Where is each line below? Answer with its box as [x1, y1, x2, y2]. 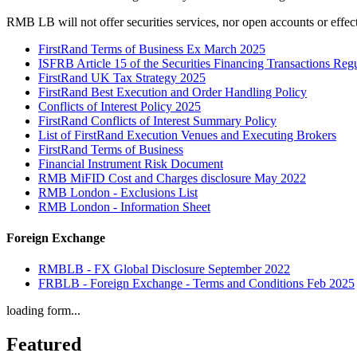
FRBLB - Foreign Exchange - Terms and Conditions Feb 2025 [38, 277, 355, 291]
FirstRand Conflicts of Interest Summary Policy [38, 113, 277, 127]
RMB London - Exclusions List [38, 185, 198, 199]
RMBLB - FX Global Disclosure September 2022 [38, 262, 290, 277]
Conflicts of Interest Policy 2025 [38, 99, 201, 113]
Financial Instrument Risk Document [38, 156, 223, 171]
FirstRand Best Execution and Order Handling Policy [38, 84, 307, 99]
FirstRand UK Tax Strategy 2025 [38, 70, 206, 84]
